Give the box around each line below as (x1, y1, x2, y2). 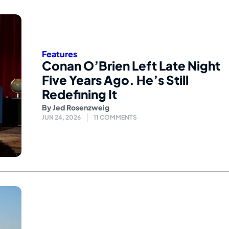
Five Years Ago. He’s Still (42, 72, 189, 87)
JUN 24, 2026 (42, 113, 81, 121)
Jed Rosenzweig (53, 102, 109, 112)
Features (42, 48, 77, 59)
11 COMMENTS (94, 113, 137, 121)
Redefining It (42, 86, 117, 102)
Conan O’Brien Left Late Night (42, 57, 220, 73)
